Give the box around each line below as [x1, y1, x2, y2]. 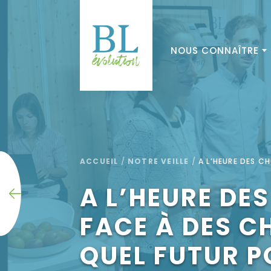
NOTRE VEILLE [128, 156, 189, 166]
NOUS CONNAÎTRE [171, 44, 259, 57]
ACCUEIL [80, 156, 119, 166]
